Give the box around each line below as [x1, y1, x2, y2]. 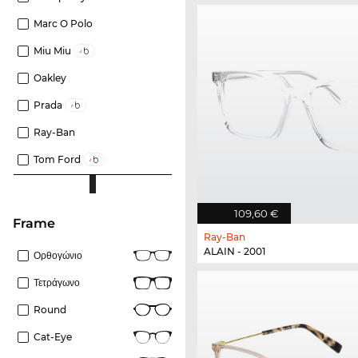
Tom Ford [34, 153, 83, 165]
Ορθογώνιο [34, 249, 82, 261]
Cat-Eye [34, 330, 72, 343]
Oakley [34, 71, 66, 84]
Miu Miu [34, 44, 74, 57]
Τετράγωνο [34, 276, 80, 288]
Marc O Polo [34, 17, 93, 30]
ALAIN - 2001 [204, 245, 265, 257]
